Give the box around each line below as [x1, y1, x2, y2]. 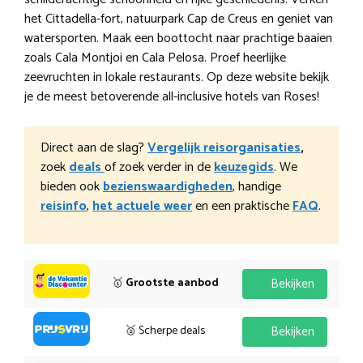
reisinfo [41, 194, 87, 217]
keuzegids [214, 156, 274, 178]
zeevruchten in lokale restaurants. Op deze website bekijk [24, 66, 329, 88]
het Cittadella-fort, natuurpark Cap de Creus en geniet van [24, 7, 333, 30]
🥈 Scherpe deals [125, 321, 205, 340]
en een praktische [192, 194, 293, 217]
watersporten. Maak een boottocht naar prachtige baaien [24, 27, 332, 49]
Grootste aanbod [125, 273, 219, 293]
